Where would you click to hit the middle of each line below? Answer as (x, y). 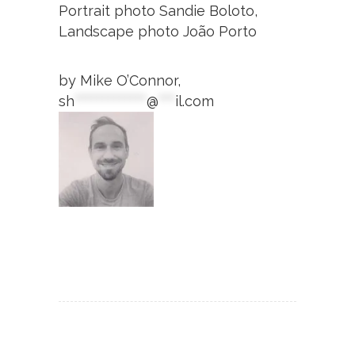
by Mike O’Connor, (120, 80)
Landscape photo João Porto (158, 31)
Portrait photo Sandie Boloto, (158, 10)
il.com (195, 101)
